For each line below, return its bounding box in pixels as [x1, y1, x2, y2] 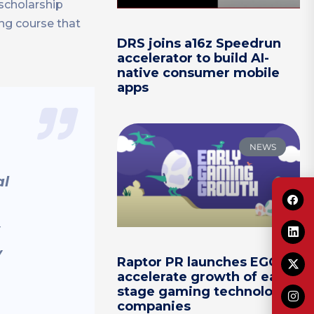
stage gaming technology [117, 283, 290, 299]
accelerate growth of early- [117, 268, 299, 285]
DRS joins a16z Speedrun [117, 36, 282, 52]
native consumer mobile [117, 65, 280, 81]
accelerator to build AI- [117, 50, 270, 67]
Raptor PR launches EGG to [117, 254, 296, 270]
